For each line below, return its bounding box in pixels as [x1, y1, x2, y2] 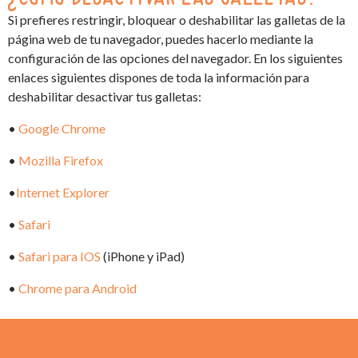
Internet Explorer [16, 185, 109, 200]
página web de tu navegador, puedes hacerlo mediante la [8, 31, 313, 46]
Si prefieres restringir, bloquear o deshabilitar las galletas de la [8, 12, 345, 27]
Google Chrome [18, 121, 105, 136]
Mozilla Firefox [18, 153, 103, 168]
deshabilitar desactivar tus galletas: [8, 89, 201, 104]
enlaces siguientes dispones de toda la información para [8, 70, 309, 85]
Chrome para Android [18, 280, 137, 296]
